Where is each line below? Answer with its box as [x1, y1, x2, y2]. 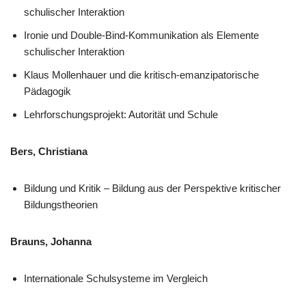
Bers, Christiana [10, 145, 87, 157]
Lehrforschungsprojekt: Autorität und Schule [24, 109, 218, 120]
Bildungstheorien [24, 199, 98, 210]
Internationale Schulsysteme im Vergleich [24, 273, 208, 284]
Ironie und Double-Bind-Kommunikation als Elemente [24, 29, 259, 41]
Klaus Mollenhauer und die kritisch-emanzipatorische [24, 69, 259, 81]
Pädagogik [24, 85, 71, 97]
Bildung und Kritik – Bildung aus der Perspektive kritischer [24, 182, 281, 194]
